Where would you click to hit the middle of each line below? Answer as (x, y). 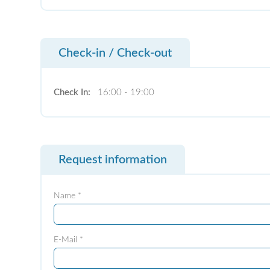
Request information (113, 160)
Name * (68, 196)
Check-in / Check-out (115, 53)
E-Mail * (69, 240)
